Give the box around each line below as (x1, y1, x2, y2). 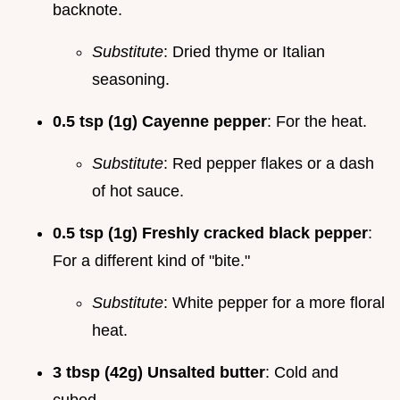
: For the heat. (267, 112, 367, 130)
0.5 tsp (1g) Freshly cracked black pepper (53, 223, 368, 242)
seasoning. (92, 70, 170, 88)
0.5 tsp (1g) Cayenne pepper (53, 112, 267, 130)
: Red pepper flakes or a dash (163, 154, 374, 172)
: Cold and (265, 362, 338, 381)
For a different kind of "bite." (53, 251, 250, 270)
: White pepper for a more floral (163, 293, 385, 312)
